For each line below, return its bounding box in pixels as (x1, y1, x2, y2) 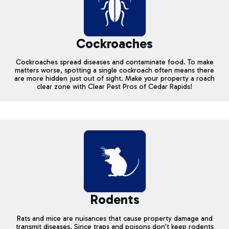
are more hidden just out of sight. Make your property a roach (14, 74, 215, 83)
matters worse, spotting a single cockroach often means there (15, 66, 214, 75)
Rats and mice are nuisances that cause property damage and (16, 214, 213, 223)
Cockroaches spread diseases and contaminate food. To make (15, 58, 214, 67)
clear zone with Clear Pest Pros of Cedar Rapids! (37, 82, 192, 91)
